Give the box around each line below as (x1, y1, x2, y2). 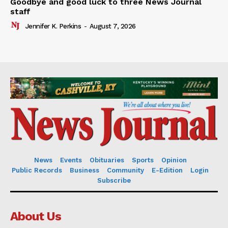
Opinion (161, 156, 187, 164)
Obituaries (89, 156, 124, 164)
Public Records (12, 166, 62, 175)
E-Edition (152, 166, 183, 175)
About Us (10, 209, 61, 224)
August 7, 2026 (89, 22, 136, 31)
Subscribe (97, 177, 131, 185)
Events (60, 156, 82, 164)
